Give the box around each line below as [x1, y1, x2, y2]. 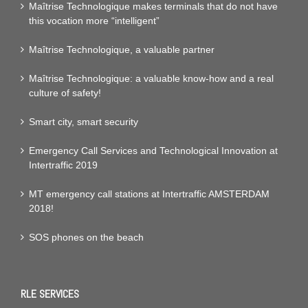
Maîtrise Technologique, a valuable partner [29, 44, 214, 56]
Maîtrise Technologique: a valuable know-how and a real [29, 73, 274, 85]
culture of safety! [29, 87, 101, 99]
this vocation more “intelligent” [29, 15, 159, 27]
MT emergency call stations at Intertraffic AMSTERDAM [29, 188, 269, 200]
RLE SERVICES [21, 287, 79, 302]
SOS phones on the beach [29, 232, 144, 243]
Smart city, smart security [29, 116, 138, 128]
